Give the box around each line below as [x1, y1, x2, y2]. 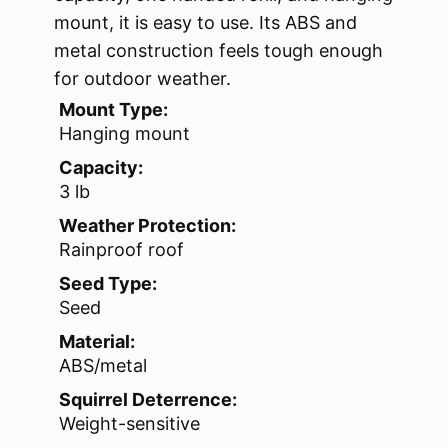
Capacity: [59, 157, 143, 179]
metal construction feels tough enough [54, 40, 383, 62]
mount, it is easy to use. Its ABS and [54, 12, 357, 34]
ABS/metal [59, 355, 147, 377]
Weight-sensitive [59, 413, 200, 435]
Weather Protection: [59, 215, 236, 237]
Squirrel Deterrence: [59, 389, 237, 411]
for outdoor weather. [54, 68, 231, 90]
